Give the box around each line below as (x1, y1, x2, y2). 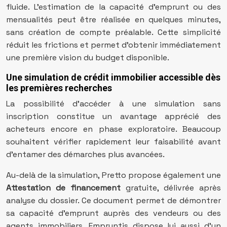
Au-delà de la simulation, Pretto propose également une (6, 170, 221, 180)
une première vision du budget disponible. (6, 52, 169, 63)
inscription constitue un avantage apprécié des (6, 111, 221, 122)
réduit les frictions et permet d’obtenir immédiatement (6, 40, 221, 50)
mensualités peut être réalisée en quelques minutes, (6, 14, 221, 25)
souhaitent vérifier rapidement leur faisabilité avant (6, 136, 221, 147)
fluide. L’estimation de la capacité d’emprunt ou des (6, 2, 221, 12)
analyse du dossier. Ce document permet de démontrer (6, 195, 221, 206)
